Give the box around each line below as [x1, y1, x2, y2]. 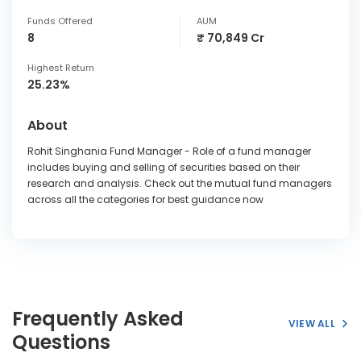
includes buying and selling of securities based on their [27, 160, 300, 174]
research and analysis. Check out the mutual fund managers [27, 176, 332, 190]
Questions [12, 329, 110, 355]
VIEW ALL [288, 317, 335, 330]
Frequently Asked [12, 305, 184, 332]
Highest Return [27, 61, 94, 74]
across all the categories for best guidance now [27, 193, 263, 206]
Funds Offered [27, 15, 93, 27]
